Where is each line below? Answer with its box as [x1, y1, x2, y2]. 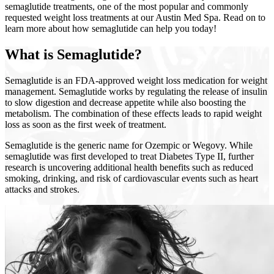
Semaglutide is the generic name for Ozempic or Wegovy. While [5, 139, 253, 150]
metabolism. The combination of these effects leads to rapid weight [5, 108, 262, 119]
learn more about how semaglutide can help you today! [5, 23, 217, 34]
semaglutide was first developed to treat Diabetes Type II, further [5, 150, 254, 161]
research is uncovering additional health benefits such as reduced [5, 161, 253, 172]
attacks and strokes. [5, 183, 80, 194]
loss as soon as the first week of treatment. [5, 119, 166, 130]
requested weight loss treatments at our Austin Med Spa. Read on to [5, 12, 265, 23]
